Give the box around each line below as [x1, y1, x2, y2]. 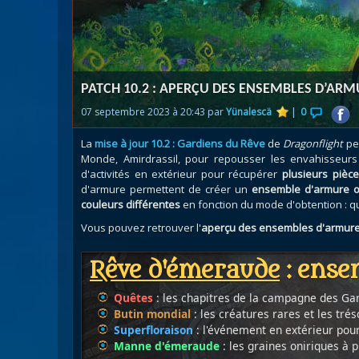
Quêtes [114, 290, 153, 305]
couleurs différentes [81, 197, 180, 212]
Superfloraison [114, 322, 193, 337]
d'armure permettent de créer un [81, 182, 252, 196]
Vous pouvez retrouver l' [81, 220, 201, 235]
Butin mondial [114, 306, 191, 321]
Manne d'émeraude [114, 338, 220, 353]
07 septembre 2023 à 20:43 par [81, 105, 226, 119]
